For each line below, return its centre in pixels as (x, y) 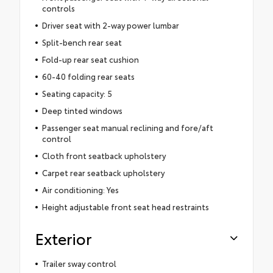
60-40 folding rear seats (88, 76)
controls (58, 8)
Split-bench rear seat (82, 42)
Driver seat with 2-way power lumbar (110, 25)
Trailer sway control (79, 263)
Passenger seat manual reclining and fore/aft (127, 127)
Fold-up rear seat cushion (90, 59)
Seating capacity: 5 (77, 93)
